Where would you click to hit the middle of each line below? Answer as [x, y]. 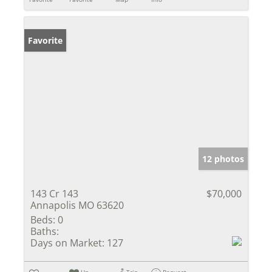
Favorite [45, 41]
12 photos [223, 159]
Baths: [45, 232]
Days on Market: [67, 243]
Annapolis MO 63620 [77, 206]
